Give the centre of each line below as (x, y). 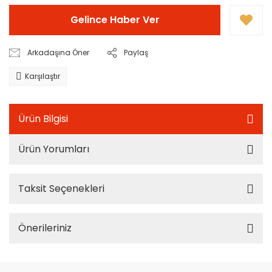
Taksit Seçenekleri (61, 189)
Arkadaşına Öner (59, 53)
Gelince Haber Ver (115, 20)
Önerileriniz (45, 228)
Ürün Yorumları (54, 149)
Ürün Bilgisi (43, 119)
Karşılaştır (42, 76)
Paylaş (136, 53)
